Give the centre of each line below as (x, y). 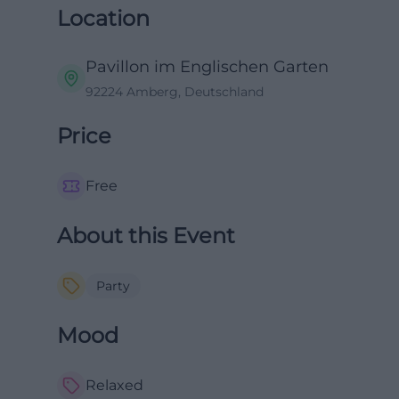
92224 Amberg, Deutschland (175, 92)
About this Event (146, 236)
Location (103, 18)
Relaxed (114, 385)
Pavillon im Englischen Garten (207, 67)
